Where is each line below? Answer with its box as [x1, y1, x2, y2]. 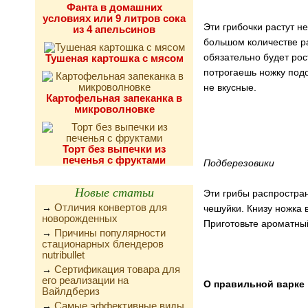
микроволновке [74, 103, 155, 115]
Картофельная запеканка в [46, 92, 182, 104]
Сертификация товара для [54, 263, 180, 275]
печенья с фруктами [63, 154, 166, 166]
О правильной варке [203, 278, 305, 289]
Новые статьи [74, 184, 154, 200]
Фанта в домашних [66, 1, 162, 13]
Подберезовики [203, 157, 274, 168]
